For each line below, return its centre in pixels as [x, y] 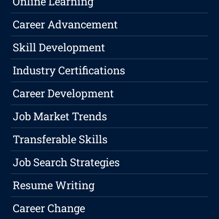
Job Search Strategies [66, 162]
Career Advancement [66, 24]
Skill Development [59, 47]
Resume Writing [54, 185]
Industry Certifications [69, 70]
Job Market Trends [60, 116]
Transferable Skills [60, 139]
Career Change [49, 208]
